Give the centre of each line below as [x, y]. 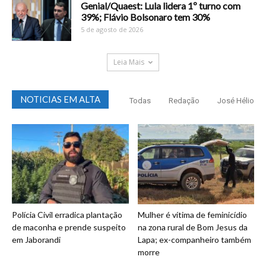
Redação [184, 100]
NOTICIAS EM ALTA [60, 99]
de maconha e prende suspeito [69, 227]
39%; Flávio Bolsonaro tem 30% [145, 17]
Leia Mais [129, 62]
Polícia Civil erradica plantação [67, 215]
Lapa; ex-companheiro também [194, 240]
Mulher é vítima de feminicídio [192, 215]
